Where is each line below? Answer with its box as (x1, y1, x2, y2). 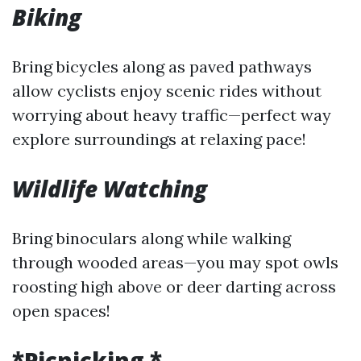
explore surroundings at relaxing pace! (12, 129, 306, 149)
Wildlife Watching (12, 173, 207, 204)
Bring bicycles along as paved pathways (12, 56, 312, 77)
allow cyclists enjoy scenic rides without (12, 81, 322, 101)
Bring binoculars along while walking (12, 228, 291, 248)
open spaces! (12, 301, 110, 321)
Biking (12, 2, 81, 32)
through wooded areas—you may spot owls (12, 252, 338, 272)
